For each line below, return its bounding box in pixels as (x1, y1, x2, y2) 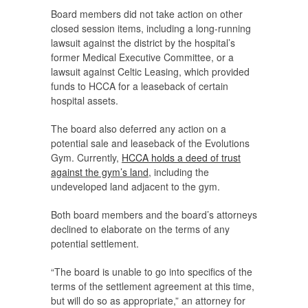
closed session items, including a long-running (51, 21, 251, 36)
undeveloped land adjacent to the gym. (51, 179, 220, 194)
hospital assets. (51, 93, 118, 108)
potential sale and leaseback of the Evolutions (51, 136, 250, 151)
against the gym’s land (51, 165, 148, 179)
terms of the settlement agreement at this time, (51, 279, 254, 294)
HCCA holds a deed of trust (122, 151, 241, 165)
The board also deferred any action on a (51, 122, 226, 136)
